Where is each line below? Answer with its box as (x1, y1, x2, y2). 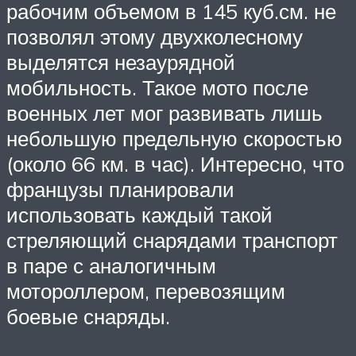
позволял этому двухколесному (6, 23, 303, 49)
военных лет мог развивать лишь (6, 99, 323, 126)
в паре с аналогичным (6, 252, 216, 278)
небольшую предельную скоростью (6, 125, 342, 151)
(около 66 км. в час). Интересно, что (6, 150, 344, 176)
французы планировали (6, 176, 234, 202)
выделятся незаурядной (6, 48, 235, 75)
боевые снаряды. (6, 303, 170, 329)
